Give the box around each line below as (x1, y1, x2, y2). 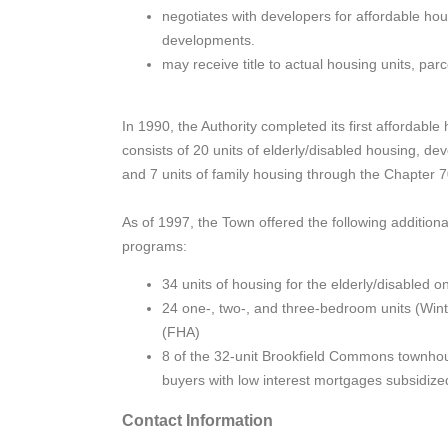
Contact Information (122, 411, 273, 430)
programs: (122, 237, 187, 254)
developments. (162, 31, 255, 48)
